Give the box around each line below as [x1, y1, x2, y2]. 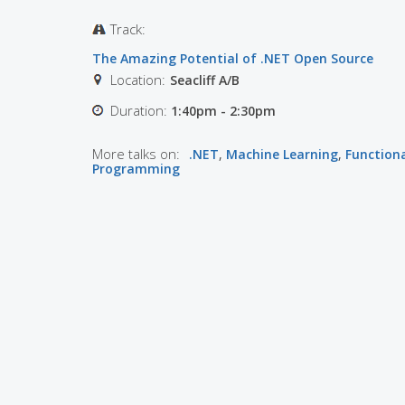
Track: [110, 20, 149, 39]
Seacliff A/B [170, 71, 240, 89]
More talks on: [92, 145, 180, 164]
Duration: [110, 101, 171, 120]
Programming [92, 160, 180, 178]
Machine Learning [226, 146, 338, 164]
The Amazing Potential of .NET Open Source [92, 50, 373, 68]
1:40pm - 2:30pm [171, 102, 276, 120]
